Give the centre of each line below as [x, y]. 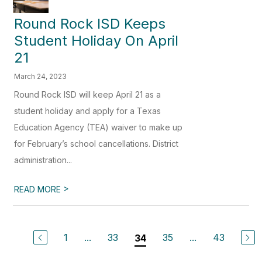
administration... [43, 160]
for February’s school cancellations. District [96, 144]
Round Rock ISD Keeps [90, 24]
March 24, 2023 [41, 77]
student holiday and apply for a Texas [88, 111]
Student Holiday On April [96, 41]
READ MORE [39, 189]
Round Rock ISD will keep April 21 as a [88, 95]
